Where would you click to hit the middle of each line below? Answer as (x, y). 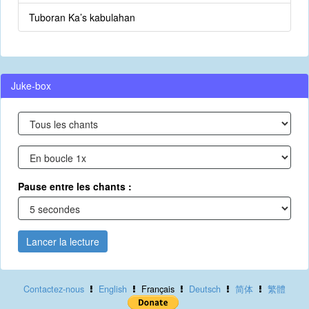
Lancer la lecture (63, 241)
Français (158, 289)
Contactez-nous (54, 289)
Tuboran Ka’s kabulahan (82, 17)
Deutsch (205, 289)
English (113, 289)
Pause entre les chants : (75, 186)
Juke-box (31, 86)
